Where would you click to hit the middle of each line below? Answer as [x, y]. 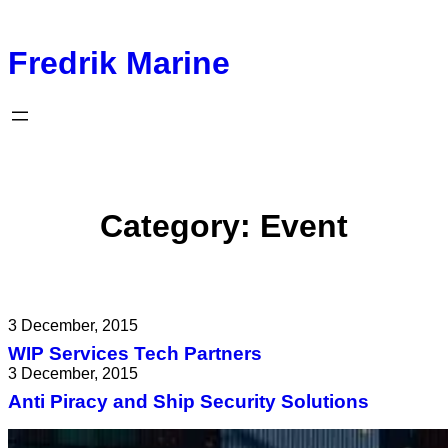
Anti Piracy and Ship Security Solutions [188, 401]
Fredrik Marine [119, 63]
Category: [180, 225]
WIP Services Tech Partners [135, 353]
